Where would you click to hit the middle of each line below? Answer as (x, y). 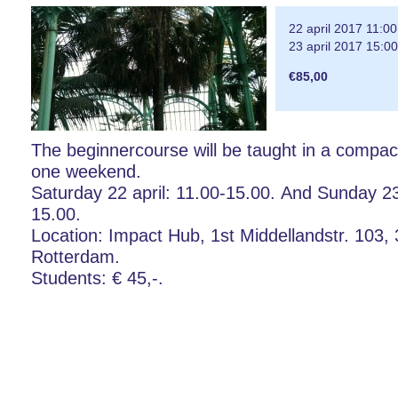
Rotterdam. (76, 256)
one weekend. (89, 171)
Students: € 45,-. (100, 278)
